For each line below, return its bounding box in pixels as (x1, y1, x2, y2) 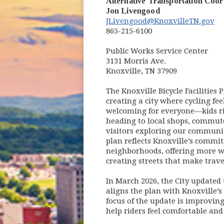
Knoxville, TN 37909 (105, 66, 177, 76)
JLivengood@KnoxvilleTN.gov (105, 16, 214, 26)
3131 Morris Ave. (105, 56, 166, 66)
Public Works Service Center (105, 46, 208, 56)
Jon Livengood (105, 6, 160, 15)
